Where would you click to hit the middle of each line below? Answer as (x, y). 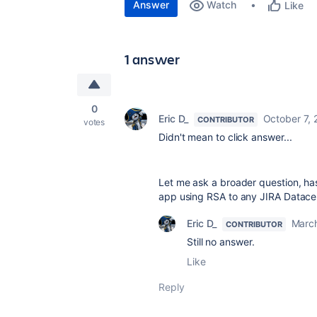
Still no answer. (221, 242)
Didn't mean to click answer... (225, 137)
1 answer (152, 59)
